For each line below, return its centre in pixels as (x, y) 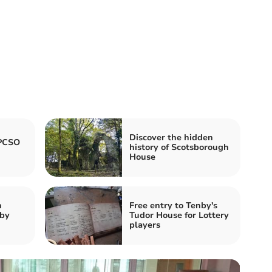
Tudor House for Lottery (179, 215)
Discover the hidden (171, 137)
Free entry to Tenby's (173, 205)
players (145, 225)
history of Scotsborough (179, 147)
